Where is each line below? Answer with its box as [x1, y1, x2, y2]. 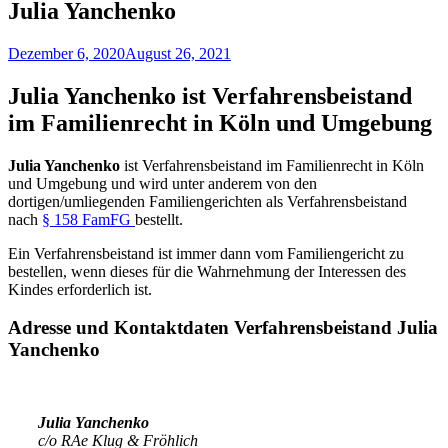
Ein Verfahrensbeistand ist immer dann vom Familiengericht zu [8, 244, 404, 262]
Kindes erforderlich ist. [8, 280, 152, 298]
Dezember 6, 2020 [8, 44, 125, 62]
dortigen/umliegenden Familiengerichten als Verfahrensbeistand [8, 192, 407, 210]
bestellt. [135, 210, 183, 228]
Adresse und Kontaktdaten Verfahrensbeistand [8, 317, 392, 339]
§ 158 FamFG [42, 210, 135, 228]
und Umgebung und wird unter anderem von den [8, 174, 317, 192]
